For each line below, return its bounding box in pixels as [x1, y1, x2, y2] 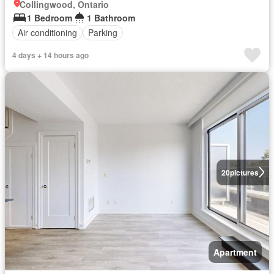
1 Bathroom [87, 11, 135, 24]
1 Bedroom [27, 11, 72, 24]
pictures [229, 166, 259, 178]
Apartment [213, 245, 257, 258]
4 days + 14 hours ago [12, 49, 89, 61]
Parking [88, 26, 117, 39]
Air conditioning [18, 26, 77, 39]
